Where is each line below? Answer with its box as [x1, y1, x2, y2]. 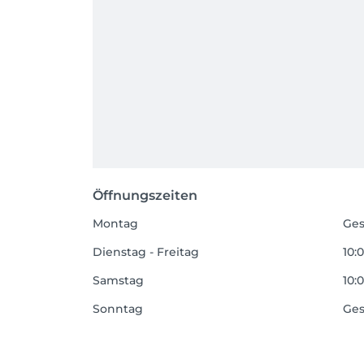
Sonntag [93, 301, 143, 316]
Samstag [93, 273, 144, 288]
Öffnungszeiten [93, 188, 197, 203]
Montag [93, 216, 138, 231]
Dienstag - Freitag [93, 245, 199, 259]
